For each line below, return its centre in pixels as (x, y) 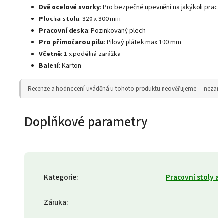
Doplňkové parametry (86, 122)
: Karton (70, 66)
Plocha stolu (59, 19)
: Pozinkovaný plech (117, 31)
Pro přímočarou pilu (71, 42)
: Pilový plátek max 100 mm (142, 42)
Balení (49, 66)
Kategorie (60, 177)
